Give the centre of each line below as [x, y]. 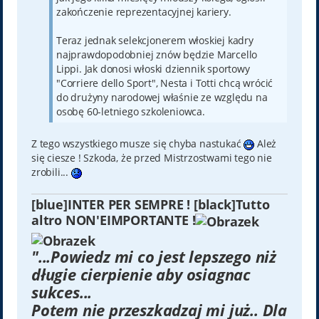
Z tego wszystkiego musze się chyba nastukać [137, 143]
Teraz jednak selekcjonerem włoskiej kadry [155, 40]
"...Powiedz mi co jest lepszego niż [153, 256]
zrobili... [51, 172]
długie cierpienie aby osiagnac [141, 274]
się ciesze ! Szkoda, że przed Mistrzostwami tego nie [151, 157]
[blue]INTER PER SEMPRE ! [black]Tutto [150, 204]
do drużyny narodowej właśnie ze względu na [162, 97]
